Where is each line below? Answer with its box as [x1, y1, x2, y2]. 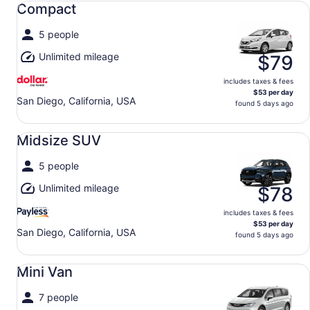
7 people [39, 291, 78, 303]
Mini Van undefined [8, 255, 107, 268]
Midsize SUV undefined [8, 123, 129, 137]
